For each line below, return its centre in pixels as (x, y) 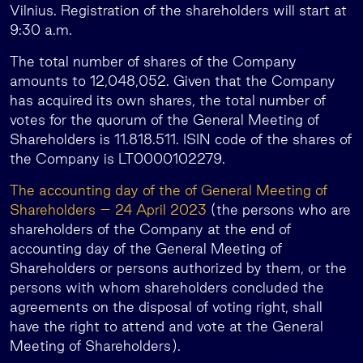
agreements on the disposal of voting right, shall (166, 307)
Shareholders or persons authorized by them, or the (178, 268)
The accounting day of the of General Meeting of (169, 190)
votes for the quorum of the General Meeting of (164, 120)
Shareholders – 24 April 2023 (108, 209)
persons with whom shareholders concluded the (167, 287)
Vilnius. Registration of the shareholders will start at (178, 10)
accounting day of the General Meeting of (146, 248)
